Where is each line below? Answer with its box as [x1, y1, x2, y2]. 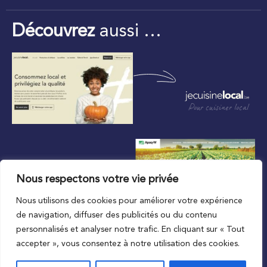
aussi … [95, 23, 162, 41]
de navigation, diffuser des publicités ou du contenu [16, 211, 217, 219]
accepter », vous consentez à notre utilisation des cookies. [16, 240, 240, 248]
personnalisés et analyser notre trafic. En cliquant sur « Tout [16, 225, 244, 234]
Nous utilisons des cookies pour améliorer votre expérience [16, 197, 243, 205]
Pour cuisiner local [188, 101, 249, 116]
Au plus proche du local [18, 209, 94, 225]
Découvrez [12, 23, 95, 41]
